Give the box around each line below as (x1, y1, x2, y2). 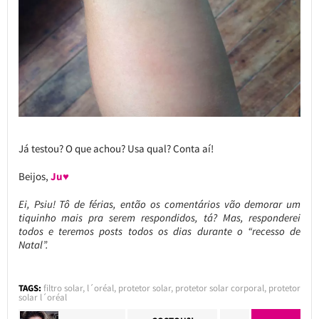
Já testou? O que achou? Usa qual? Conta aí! (18, 142, 214, 156)
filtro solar (43, 282, 83, 295)
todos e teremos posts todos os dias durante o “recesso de (18, 224, 301, 239)
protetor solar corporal (174, 282, 264, 295)
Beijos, (18, 169, 51, 184)
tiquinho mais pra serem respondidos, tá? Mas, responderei (18, 211, 301, 225)
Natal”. (18, 238, 48, 252)
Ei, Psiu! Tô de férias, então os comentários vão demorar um (18, 197, 301, 211)
